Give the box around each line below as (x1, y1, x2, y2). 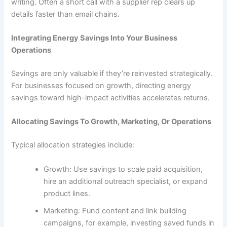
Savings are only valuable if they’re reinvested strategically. (11, 68, 213, 78)
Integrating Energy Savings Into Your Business (11, 33, 178, 43)
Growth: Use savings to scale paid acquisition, (44, 164, 203, 174)
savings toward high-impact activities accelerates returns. (11, 93, 210, 102)
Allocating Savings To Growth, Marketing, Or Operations (11, 117, 212, 127)
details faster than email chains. (11, 9, 120, 19)
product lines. (44, 188, 91, 198)
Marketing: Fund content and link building (44, 206, 187, 215)
